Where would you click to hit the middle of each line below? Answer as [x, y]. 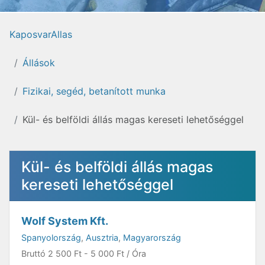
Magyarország [152, 237]
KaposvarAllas [41, 34]
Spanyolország [51, 237]
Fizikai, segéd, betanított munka [94, 91]
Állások [39, 63]
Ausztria [102, 237]
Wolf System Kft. [65, 221]
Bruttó [35, 253]
